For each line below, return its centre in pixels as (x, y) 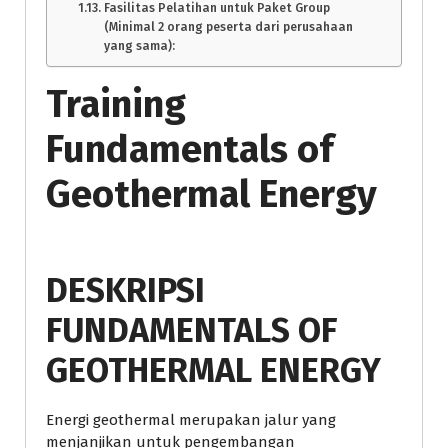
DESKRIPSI (125, 290)
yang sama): (139, 45)
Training (116, 103)
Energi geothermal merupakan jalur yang (191, 419)
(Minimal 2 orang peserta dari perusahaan (228, 26)
